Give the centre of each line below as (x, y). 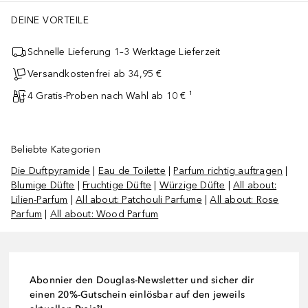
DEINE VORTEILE (50, 20)
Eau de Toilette (132, 170)
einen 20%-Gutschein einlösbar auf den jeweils (137, 294)
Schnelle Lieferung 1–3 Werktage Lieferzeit (124, 52)
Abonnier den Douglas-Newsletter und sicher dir (142, 280)
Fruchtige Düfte (117, 185)
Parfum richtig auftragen (228, 170)
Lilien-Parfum (40, 199)
